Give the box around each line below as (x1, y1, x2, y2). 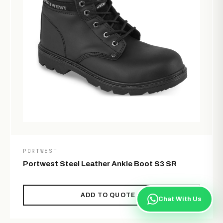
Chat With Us (158, 195, 202, 203)
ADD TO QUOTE (80, 192, 136, 199)
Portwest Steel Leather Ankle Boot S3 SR (23, 160, 177, 168)
